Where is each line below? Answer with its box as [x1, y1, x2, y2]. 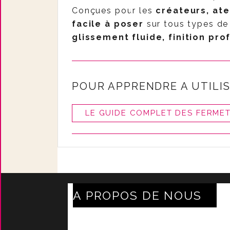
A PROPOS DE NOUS [73, 188, 202, 202]
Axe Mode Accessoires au [73, 217, 193, 226]
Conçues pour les [72, 6, 156, 15]
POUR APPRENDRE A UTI [72, 80, 213, 92]
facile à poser [72, 19, 144, 29]
